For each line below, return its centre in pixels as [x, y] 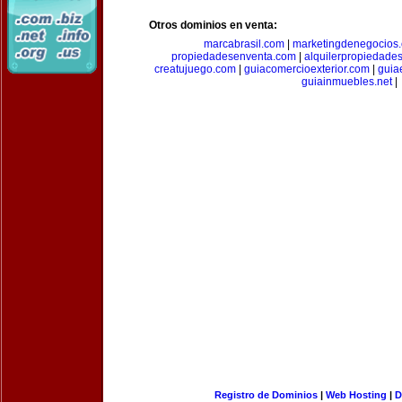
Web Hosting [356, 395]
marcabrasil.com [244, 44]
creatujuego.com [195, 69]
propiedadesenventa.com [234, 57]
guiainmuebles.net [346, 82]
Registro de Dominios [266, 395]
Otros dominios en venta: [213, 25]
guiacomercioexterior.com [306, 69]
